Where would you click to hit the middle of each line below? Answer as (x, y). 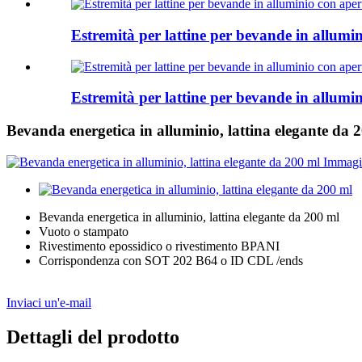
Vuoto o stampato (84, 231)
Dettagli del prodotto (93, 337)
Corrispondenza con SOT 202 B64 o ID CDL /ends (171, 260)
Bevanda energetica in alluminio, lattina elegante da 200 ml (189, 217)
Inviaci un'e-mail (49, 302)
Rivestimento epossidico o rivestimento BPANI (159, 246)
